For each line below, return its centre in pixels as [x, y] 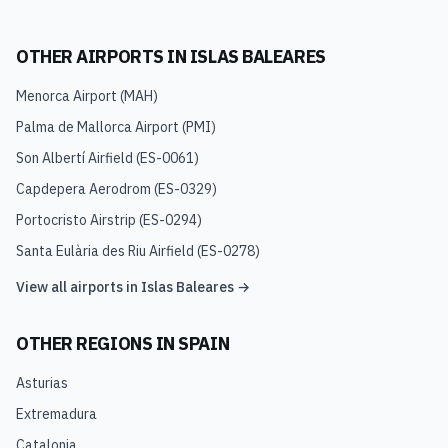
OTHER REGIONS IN [97, 343]
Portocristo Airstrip [76, 220]
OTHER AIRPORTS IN [103, 56]
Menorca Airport [66, 96]
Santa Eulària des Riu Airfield [105, 251]
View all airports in [78, 287]
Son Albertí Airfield [74, 158]
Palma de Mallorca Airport [97, 127]
